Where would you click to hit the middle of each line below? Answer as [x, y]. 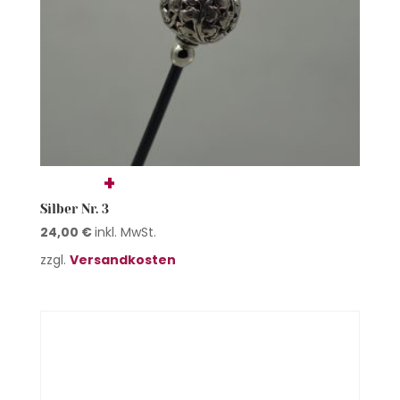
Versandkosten [122, 260]
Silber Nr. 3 [74, 209]
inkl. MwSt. [125, 233]
